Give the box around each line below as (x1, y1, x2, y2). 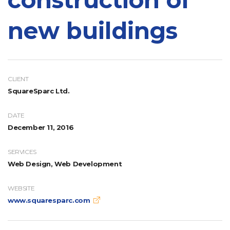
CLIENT (8, 74, 29, 83)
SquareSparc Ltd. (8, 86, 70, 95)
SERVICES (8, 147, 36, 156)
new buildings (8, 16, 178, 45)
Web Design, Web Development (8, 159, 122, 168)
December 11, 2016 (8, 123, 74, 131)
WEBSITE (8, 184, 35, 192)
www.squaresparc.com (8, 196, 90, 204)
